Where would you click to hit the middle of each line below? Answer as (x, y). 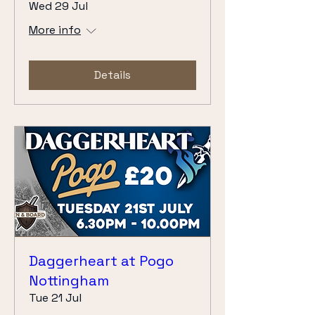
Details (112, 75)
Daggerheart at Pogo (101, 261)
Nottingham (69, 280)
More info (55, 30)
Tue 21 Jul (55, 297)
